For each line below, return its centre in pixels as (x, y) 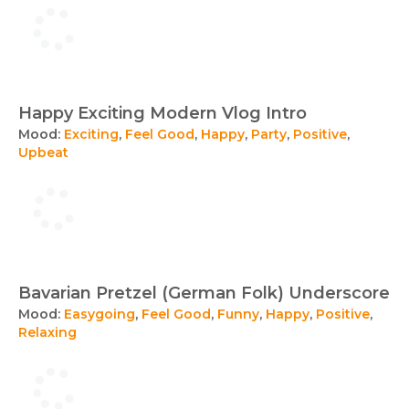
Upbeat (43, 152)
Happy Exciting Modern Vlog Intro (163, 113)
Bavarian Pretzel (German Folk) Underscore (204, 293)
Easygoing (100, 314)
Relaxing (47, 332)
